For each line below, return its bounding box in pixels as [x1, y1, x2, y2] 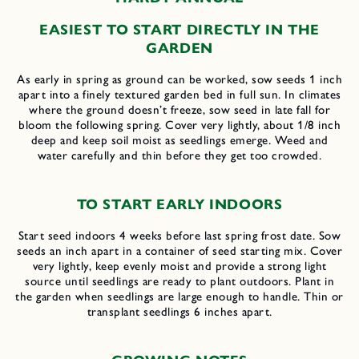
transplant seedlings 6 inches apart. [87, 305, 272, 320]
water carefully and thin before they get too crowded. [37, 148, 322, 163]
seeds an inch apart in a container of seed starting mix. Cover [17, 244, 342, 259]
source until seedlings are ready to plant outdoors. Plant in [25, 274, 334, 289]
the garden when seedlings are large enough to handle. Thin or [15, 289, 344, 305]
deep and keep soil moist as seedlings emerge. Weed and [30, 133, 329, 148]
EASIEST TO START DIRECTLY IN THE [38, 21, 321, 39]
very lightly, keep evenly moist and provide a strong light [32, 259, 327, 274]
